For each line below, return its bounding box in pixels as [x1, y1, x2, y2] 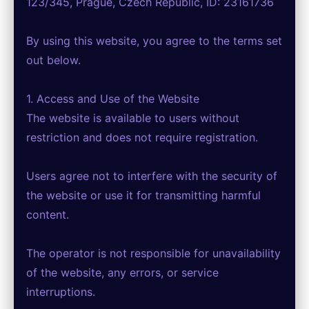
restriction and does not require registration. [26, 130, 258, 144]
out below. [26, 53, 81, 67]
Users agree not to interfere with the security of [26, 169, 277, 183]
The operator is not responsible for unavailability [26, 246, 281, 260]
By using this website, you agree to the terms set [26, 34, 282, 48]
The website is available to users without [26, 111, 239, 125]
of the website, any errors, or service [26, 266, 219, 279]
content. [26, 208, 69, 221]
